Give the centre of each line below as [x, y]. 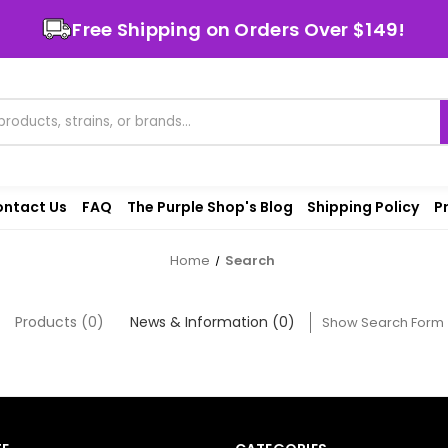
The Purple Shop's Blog [209, 206]
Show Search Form [382, 322]
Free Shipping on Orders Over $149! [239, 29]
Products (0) [60, 321]
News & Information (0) [212, 321]
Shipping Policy [363, 206]
